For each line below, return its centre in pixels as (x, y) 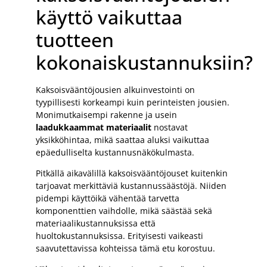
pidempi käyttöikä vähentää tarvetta (108, 198)
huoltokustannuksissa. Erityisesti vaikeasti (119, 235)
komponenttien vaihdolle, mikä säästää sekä (124, 210)
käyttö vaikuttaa (109, 17)
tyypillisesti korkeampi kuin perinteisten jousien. (133, 102)
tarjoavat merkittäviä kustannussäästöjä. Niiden (131, 185)
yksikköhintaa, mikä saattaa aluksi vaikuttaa (122, 139)
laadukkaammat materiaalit (94, 127)
